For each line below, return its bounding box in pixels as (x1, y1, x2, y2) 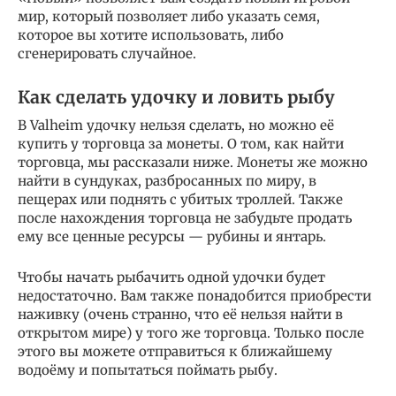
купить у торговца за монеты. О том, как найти (18, 135, 344, 153)
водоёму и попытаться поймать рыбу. (18, 362, 278, 379)
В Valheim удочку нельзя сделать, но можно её (18, 117, 334, 134)
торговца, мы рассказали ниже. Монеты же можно (18, 154, 368, 171)
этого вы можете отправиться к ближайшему (18, 343, 332, 361)
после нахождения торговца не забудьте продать (18, 209, 352, 227)
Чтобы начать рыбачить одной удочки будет (18, 269, 325, 286)
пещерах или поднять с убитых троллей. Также (18, 191, 343, 209)
